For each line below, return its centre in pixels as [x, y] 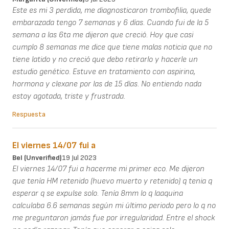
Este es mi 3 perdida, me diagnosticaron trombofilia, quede [112, 11]
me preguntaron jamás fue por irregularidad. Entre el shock [114, 218]
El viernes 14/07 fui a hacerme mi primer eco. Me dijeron [108, 169]
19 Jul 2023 [79, 158]
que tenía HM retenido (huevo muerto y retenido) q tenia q [112, 181]
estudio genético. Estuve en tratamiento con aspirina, [104, 72]
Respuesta [29, 114]
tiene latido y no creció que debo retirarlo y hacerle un [105, 60]
